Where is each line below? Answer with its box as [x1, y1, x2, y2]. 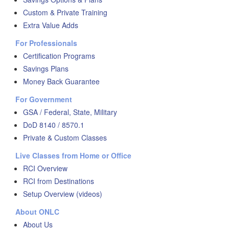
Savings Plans [23, 63, 68, 74]
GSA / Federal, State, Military [23, 107, 117, 118]
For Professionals [15, 38, 77, 49]
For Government [15, 94, 72, 105]
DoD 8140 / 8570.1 [23, 120, 84, 130]
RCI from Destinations [23, 176, 94, 187]
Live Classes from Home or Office [15, 150, 131, 161]
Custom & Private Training [23, 7, 107, 18]
